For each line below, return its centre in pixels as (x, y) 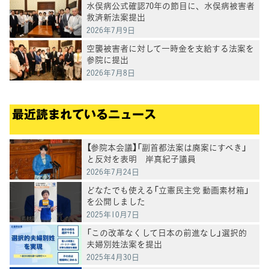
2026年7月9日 (111, 29)
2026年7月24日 (113, 171)
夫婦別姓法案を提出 (124, 243)
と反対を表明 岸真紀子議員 (141, 158)
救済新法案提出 (116, 17)
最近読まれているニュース (84, 113)
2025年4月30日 (113, 256)
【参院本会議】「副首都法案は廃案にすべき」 (167, 147)
